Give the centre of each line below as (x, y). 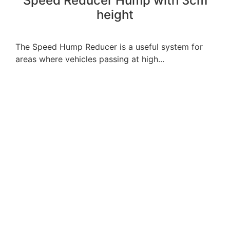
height (115, 14)
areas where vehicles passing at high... (90, 59)
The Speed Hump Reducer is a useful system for (109, 46)
